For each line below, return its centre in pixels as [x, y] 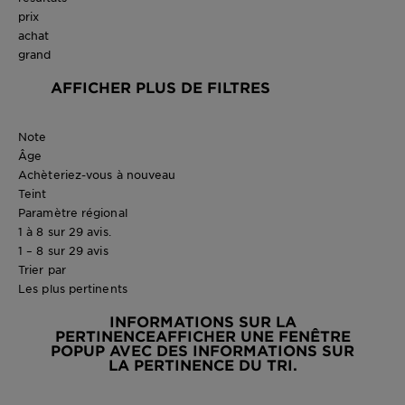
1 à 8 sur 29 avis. [65, 231]
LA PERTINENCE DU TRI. [202, 364]
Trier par [42, 269]
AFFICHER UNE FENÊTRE [253, 335]
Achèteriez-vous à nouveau [97, 174]
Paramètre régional [73, 212]
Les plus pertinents [73, 288]
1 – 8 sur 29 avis [63, 250]
